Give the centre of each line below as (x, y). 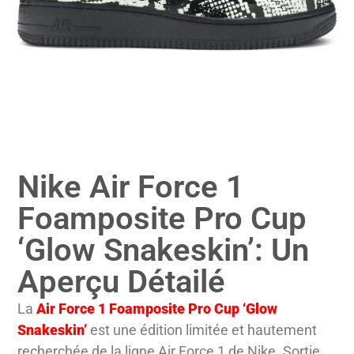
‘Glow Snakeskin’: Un (164, 250)
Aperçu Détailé (122, 282)
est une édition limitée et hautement (202, 330)
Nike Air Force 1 (131, 187)
